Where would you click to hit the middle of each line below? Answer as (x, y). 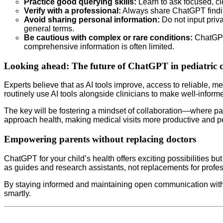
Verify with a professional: (72, 11)
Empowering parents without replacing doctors (100, 139)
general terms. (49, 29)
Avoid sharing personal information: (92, 20)
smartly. (17, 193)
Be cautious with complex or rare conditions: (109, 38)
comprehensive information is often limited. (99, 47)
